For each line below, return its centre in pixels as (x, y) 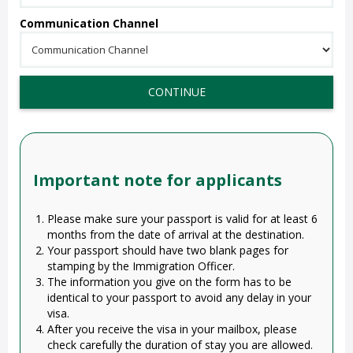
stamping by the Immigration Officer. (141, 266)
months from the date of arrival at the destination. (176, 234)
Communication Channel (89, 23)
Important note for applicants (158, 180)
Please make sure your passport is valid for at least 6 (182, 219)
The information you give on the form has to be (169, 282)
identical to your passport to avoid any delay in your (179, 297)
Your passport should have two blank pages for (168, 250)
